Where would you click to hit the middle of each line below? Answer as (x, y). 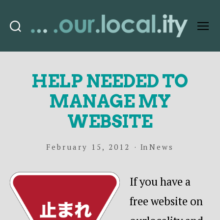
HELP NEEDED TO (110, 81)
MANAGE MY (110, 101)
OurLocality (138, 42)
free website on (166, 201)
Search (24, 36)
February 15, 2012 (88, 147)
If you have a (160, 181)
